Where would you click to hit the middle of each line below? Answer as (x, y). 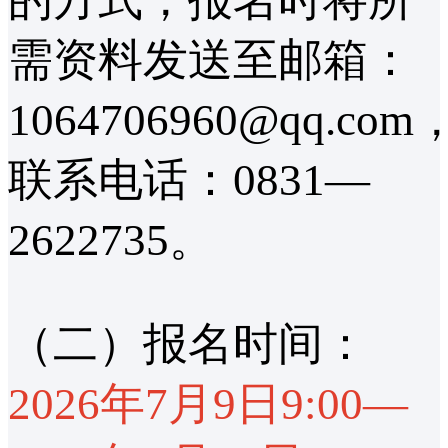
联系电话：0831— (189, 179)
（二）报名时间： (188, 344)
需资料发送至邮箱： (210, 59)
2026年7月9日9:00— (208, 404)
